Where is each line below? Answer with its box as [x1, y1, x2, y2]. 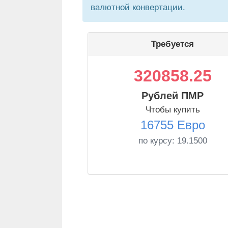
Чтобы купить [145, 105, 200, 115]
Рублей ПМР [141, 90, 204, 101]
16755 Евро [140, 118, 205, 132]
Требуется [151, 39, 194, 49]
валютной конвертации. [91, 3, 185, 12]
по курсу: [138, 136, 177, 146]
